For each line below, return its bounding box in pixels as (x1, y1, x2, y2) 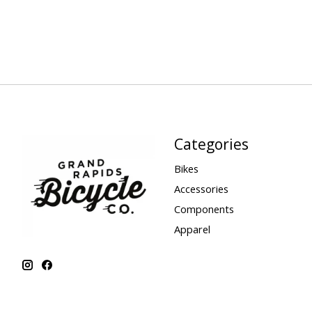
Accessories (173, 182, 228, 196)
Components (173, 202, 234, 217)
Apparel (173, 222, 210, 237)
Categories (173, 133, 249, 154)
